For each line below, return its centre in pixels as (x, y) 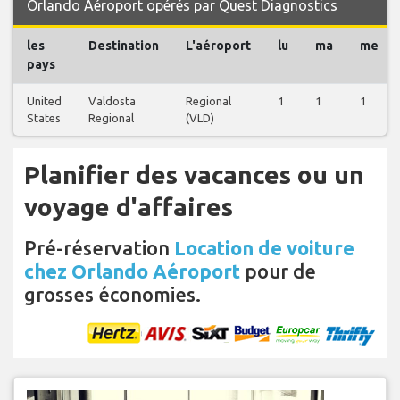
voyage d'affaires (129, 207)
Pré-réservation (99, 248)
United (44, 101)
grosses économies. (112, 295)
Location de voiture (264, 248)
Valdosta (112, 101)
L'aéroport (218, 46)
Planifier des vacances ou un (194, 175)
